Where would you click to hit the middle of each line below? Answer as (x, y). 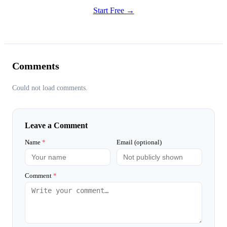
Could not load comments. (50, 88)
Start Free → (113, 10)
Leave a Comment (56, 125)
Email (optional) (139, 142)
